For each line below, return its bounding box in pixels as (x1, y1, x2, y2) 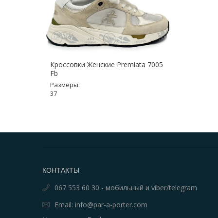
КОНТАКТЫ (42, 166, 79, 174)
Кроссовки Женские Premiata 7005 (50, 60, 163, 69)
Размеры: (50, 80, 80, 89)
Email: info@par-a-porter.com (54, 200, 147, 209)
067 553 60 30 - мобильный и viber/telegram (54, 183, 197, 192)
